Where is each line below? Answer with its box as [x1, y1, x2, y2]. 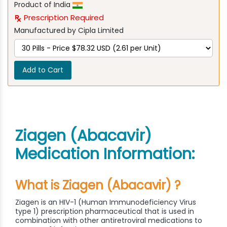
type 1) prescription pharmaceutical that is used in [15, 206, 194, 217]
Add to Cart [22, 65, 63, 75]
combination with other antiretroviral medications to [15, 215, 202, 226]
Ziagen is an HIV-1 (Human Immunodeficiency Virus [15, 197, 196, 208]
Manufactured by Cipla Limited [14, 25, 124, 36]
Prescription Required [22, 12, 104, 23]
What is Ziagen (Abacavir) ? [15, 177, 180, 194]
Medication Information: [15, 143, 195, 165]
